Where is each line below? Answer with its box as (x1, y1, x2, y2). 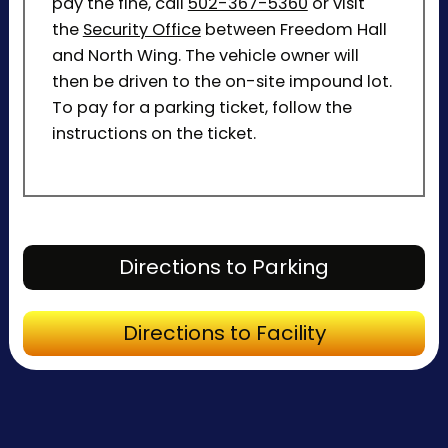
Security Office (82, 18, 201, 42)
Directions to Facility (122, 319, 326, 348)
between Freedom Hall (200, 18, 387, 42)
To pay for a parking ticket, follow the (51, 96, 352, 120)
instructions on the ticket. (51, 122, 256, 146)
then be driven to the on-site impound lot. (51, 70, 392, 94)
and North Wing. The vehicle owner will (51, 44, 359, 68)
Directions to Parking (119, 253, 329, 282)
